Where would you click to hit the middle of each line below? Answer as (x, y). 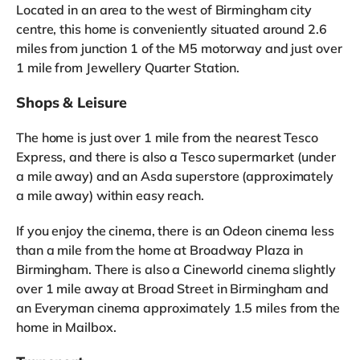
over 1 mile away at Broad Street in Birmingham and (172, 288)
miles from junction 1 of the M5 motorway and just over (179, 48)
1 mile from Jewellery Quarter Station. (128, 67)
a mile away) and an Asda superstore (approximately (175, 176)
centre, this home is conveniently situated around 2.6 (172, 29)
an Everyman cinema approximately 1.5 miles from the (178, 307)
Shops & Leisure (72, 102)
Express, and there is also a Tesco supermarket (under (176, 156)
